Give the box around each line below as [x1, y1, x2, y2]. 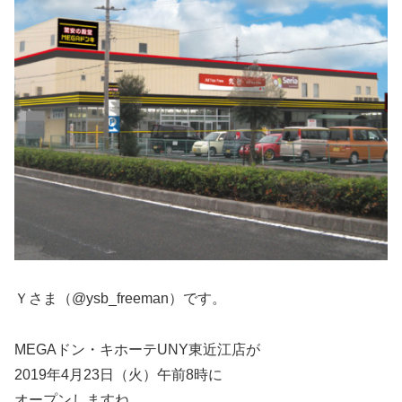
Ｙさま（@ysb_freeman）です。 [14, 291, 226, 307]
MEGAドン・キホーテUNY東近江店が [14, 341, 260, 357]
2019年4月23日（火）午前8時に [14, 366, 223, 382]
